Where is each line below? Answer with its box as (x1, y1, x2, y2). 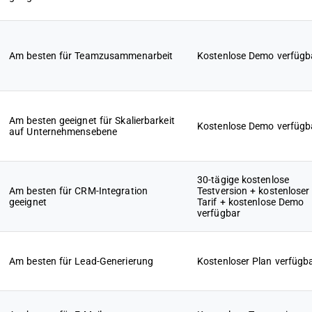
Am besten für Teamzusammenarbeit (9, 50, 173, 61)
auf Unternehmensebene (9, 126, 118, 137)
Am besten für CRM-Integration (9, 185, 148, 196)
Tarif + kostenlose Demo (197, 196, 304, 208)
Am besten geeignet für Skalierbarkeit (9, 115, 175, 126)
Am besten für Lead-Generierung (9, 256, 153, 267)
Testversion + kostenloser (197, 185, 310, 196)
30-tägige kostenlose (197, 174, 289, 185)
